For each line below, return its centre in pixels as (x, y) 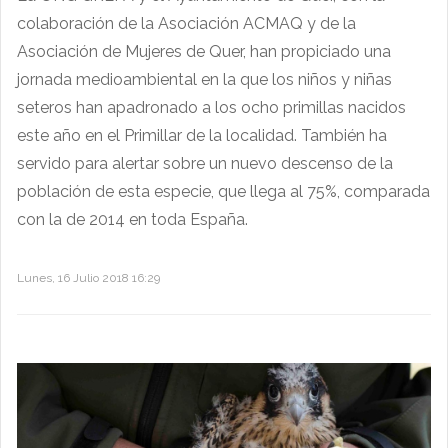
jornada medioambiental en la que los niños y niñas (204, 80)
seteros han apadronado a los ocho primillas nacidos (211, 108)
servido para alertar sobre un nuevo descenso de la (205, 164)
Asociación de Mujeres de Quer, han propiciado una (204, 52)
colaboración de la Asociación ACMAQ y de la (186, 24)
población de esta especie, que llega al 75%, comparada (223, 192)
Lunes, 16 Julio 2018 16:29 (88, 278)
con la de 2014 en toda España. (132, 220)
